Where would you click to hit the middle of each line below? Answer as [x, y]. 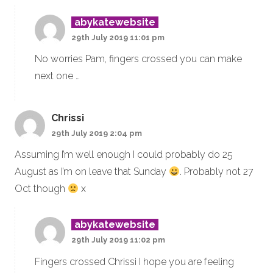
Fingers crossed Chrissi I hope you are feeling [134, 261]
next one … [57, 76]
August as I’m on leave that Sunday [92, 172]
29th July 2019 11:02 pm [118, 240]
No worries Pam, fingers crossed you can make [138, 59]
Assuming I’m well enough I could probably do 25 [124, 155]
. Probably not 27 [217, 172]
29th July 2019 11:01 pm [118, 37]
